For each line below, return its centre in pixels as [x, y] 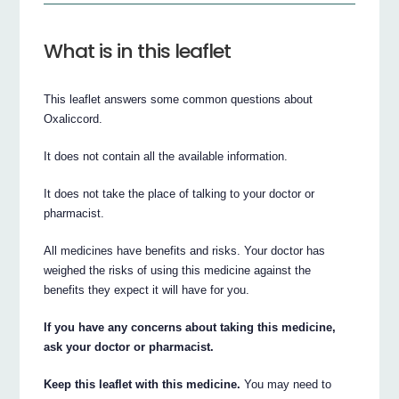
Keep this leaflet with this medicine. [142, 384]
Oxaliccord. [73, 118]
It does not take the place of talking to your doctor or [179, 193]
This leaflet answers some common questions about [179, 99]
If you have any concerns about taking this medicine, [190, 327]
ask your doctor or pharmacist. [129, 346]
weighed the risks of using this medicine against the [178, 270]
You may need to [286, 384]
